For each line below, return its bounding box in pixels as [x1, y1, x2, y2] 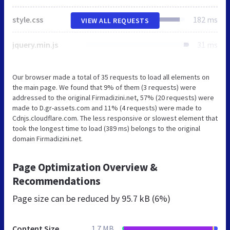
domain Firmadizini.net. [12, 134, 83, 144]
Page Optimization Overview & [12, 160, 158, 175]
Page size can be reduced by [12, 193, 122, 205]
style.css [12, 14, 43, 25]
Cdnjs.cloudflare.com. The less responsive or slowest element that [12, 113, 218, 123]
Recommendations [12, 174, 101, 188]
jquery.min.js [12, 40, 58, 50]
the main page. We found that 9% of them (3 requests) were [12, 83, 196, 92]
